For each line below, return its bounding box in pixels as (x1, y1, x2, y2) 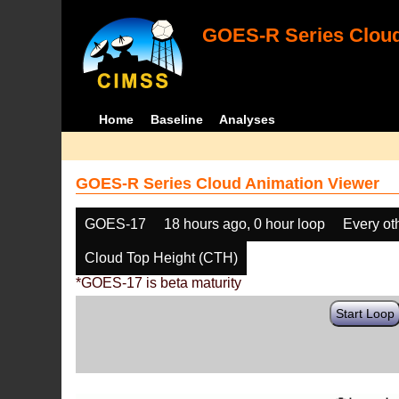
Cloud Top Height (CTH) (85, 250, 239, 265)
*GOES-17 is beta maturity (76, 275, 242, 290)
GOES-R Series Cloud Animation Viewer (76, 175, 380, 192)
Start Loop (336, 306, 395, 321)
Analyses (219, 112, 276, 126)
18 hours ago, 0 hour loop (164, 216, 326, 232)
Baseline (150, 112, 203, 126)
